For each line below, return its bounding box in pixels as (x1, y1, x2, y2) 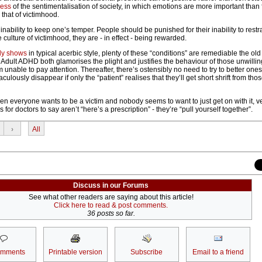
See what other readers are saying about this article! (28, 193, 194, 202)
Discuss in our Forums (73, 181, 149, 190)
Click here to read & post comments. (54, 201, 168, 210)
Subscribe (130, 248, 163, 257)
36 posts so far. (87, 209, 135, 218)
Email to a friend (192, 248, 244, 257)
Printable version (48, 248, 102, 257)
